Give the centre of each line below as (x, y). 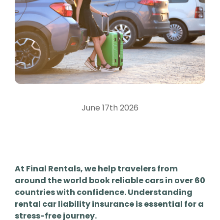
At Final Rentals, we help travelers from (96, 169)
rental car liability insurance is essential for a (109, 204)
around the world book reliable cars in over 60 (110, 180)
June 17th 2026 (110, 108)
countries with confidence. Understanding (104, 192)
